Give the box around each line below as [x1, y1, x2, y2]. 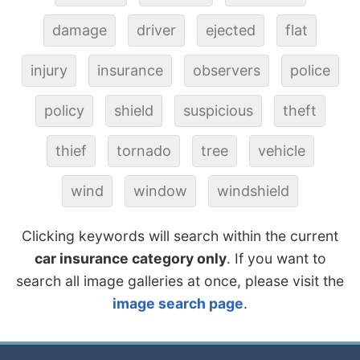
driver [137, 21, 176, 39]
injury [30, 61, 67, 79]
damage [52, 21, 107, 39]
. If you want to [226, 250, 326, 268]
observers [192, 61, 260, 79]
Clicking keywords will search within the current [22, 227, 338, 245]
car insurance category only [34, 250, 227, 268]
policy [43, 101, 84, 119]
